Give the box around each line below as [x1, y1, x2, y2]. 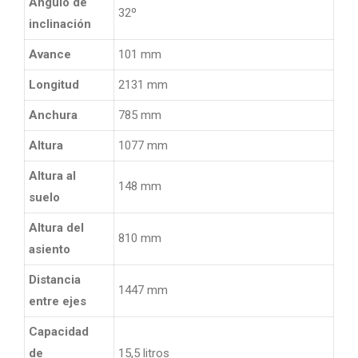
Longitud [29, 78, 79, 93]
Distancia [29, 272, 81, 288]
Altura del [29, 221, 84, 236]
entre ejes [29, 294, 86, 309]
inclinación [29, 17, 91, 32]
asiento [29, 242, 70, 257]
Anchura [29, 108, 78, 123]
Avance [29, 47, 71, 62]
